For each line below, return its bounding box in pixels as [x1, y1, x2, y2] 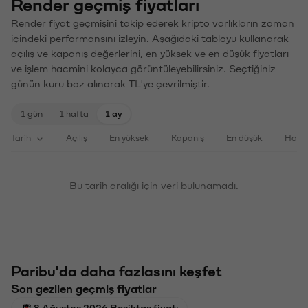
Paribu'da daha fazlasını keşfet [11, 263, 222, 278]
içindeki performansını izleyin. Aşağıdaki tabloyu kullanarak [11, 32, 289, 43]
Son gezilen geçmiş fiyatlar [11, 282, 157, 294]
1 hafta [59, 109, 89, 117]
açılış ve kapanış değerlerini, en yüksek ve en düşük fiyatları [11, 47, 289, 58]
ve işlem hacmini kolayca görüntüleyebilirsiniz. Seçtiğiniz [11, 63, 276, 73]
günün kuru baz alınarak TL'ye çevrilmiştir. [11, 78, 210, 88]
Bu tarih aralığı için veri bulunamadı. [69, 179, 239, 190]
